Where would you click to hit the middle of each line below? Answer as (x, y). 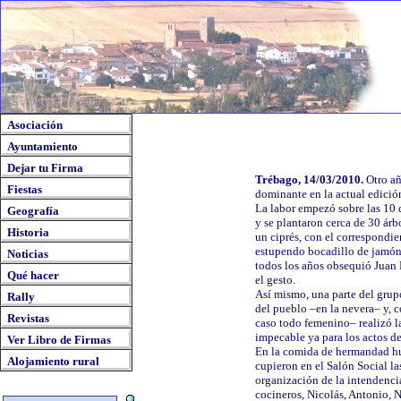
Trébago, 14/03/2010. (309, 180)
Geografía (33, 211)
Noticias (28, 254)
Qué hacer (33, 275)
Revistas (28, 318)
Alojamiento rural (53, 361)
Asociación (35, 125)
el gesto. (275, 280)
